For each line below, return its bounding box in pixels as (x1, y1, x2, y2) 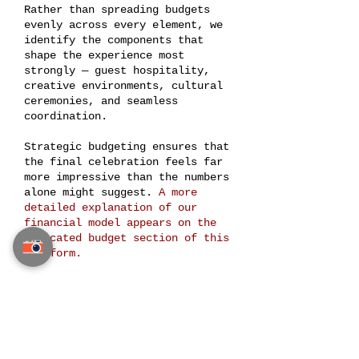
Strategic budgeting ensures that (24, 140, 229, 153)
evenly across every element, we (24, 18, 223, 31)
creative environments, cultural (24, 79, 223, 92)
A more (159, 186, 197, 199)
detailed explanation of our (24, 201, 197, 214)
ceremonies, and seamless (24, 95, 178, 107)
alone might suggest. (24, 186, 159, 199)
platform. (24, 247, 82, 260)
